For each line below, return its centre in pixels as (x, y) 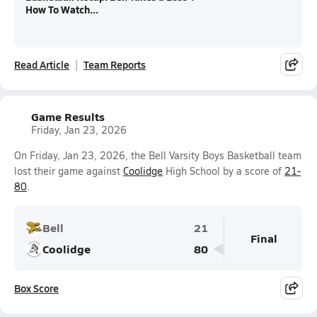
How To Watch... (62, 9)
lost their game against (69, 171)
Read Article (42, 64)
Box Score (36, 288)
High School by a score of (224, 171)
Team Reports (115, 64)
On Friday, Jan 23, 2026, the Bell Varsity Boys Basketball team (158, 155)
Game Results (68, 116)
